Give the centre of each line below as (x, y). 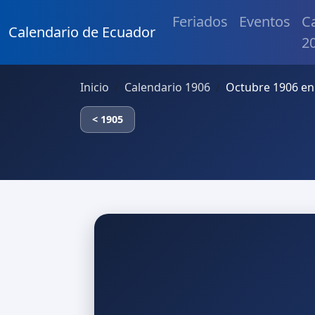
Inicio (95, 87)
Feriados (200, 21)
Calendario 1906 (167, 87)
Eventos (265, 21)
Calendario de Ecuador (82, 32)
